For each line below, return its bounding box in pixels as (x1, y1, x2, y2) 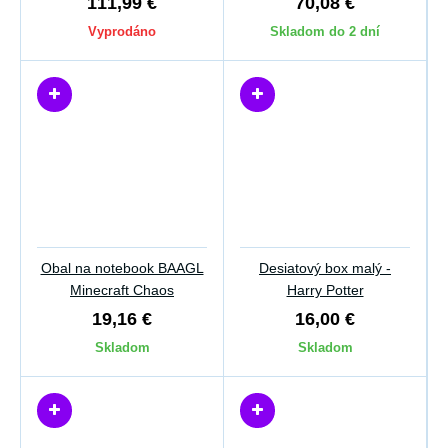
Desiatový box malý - (259, 260, 391, 276)
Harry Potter (286, 282, 364, 298)
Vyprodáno (88, 24, 156, 39)
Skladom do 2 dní (270, 24, 380, 39)
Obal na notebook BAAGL (40, 260, 204, 276)
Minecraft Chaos (70, 282, 174, 298)
